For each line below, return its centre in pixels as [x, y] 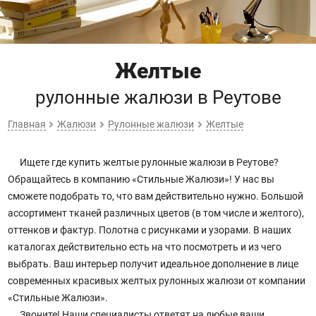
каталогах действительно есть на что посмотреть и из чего [144, 247]
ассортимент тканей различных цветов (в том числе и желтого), [156, 213]
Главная [26, 124]
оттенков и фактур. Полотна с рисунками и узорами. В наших [149, 230]
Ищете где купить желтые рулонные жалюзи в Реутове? [148, 163]
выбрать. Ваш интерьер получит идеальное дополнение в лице [153, 264]
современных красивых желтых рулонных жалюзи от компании [156, 281]
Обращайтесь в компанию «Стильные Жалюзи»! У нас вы [141, 180]
